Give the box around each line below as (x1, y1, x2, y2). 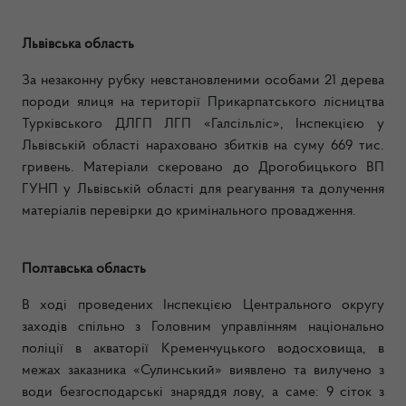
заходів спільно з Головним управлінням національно (22, 320, 384, 334)
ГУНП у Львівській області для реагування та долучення (22, 182, 384, 197)
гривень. (22, 160, 74, 175)
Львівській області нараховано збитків (22, 139, 275, 153)
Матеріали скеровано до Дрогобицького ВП (74, 160, 384, 175)
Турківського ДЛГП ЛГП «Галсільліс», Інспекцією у (22, 117, 384, 131)
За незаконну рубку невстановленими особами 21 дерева (22, 73, 384, 88)
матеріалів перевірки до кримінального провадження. (22, 204, 356, 218)
